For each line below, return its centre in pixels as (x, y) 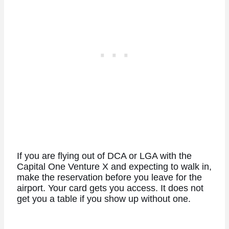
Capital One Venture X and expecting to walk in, (114, 167)
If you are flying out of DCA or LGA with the (104, 156)
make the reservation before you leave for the (109, 178)
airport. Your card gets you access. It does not (110, 188)
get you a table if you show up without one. (104, 199)
